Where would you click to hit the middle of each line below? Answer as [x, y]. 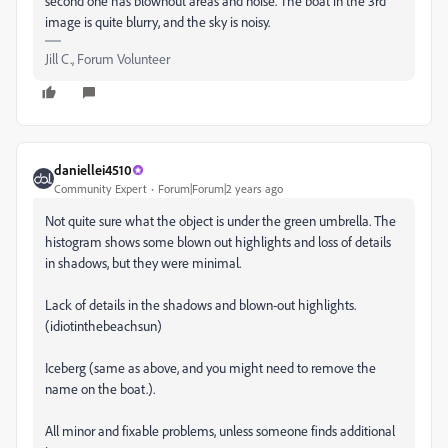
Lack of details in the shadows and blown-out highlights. [200, 305]
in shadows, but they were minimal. [143, 263]
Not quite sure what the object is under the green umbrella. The [220, 221]
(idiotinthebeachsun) [103, 326]
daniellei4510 [93, 170]
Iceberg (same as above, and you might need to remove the [210, 368]
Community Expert [100, 189]
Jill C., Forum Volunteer [107, 59]
